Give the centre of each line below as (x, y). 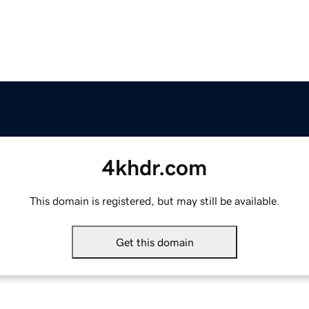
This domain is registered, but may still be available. (154, 201)
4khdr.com (154, 168)
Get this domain (154, 242)
